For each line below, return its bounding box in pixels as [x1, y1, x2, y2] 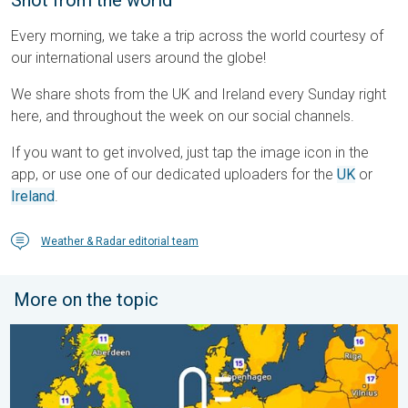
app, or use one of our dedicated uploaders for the [11, 166, 337, 184]
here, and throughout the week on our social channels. [11, 107, 354, 126]
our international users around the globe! [11, 49, 266, 67]
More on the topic [14, 289, 158, 311]
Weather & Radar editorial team [41, 235, 199, 249]
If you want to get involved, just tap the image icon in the [11, 144, 369, 162]
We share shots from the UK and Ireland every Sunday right [11, 86, 386, 104]
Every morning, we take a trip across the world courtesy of [11, 27, 383, 46]
